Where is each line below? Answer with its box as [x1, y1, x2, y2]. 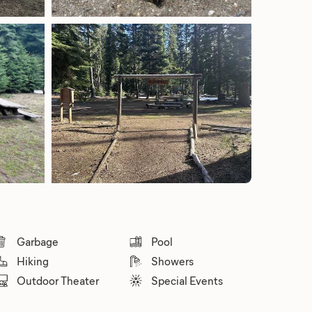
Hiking [16, 253, 49, 268]
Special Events [151, 273, 224, 288]
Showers [151, 253, 194, 268]
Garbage [16, 234, 58, 249]
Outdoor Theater [16, 273, 99, 288]
